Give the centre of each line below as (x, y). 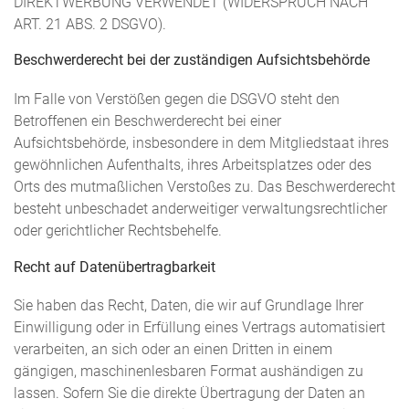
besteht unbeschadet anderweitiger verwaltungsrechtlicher (200, 210)
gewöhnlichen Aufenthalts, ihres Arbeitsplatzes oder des (193, 166)
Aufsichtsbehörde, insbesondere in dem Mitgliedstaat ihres (201, 144)
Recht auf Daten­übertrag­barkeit (115, 267)
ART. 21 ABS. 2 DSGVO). (90, 24)
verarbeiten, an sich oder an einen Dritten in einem (173, 350)
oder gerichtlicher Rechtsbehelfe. (118, 231)
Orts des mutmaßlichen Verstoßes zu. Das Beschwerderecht (204, 188)
